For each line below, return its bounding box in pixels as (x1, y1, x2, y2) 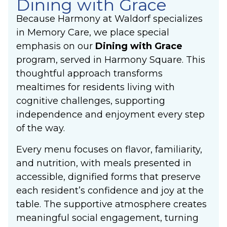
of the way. (16, 123, 65, 134)
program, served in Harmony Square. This (16, 54, 205, 66)
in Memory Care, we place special (16, 27, 169, 39)
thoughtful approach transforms (16, 68, 163, 80)
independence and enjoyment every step (16, 109, 205, 121)
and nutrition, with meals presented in (16, 157, 192, 169)
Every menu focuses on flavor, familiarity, (16, 143, 202, 155)
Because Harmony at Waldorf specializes (16, 13, 203, 25)
